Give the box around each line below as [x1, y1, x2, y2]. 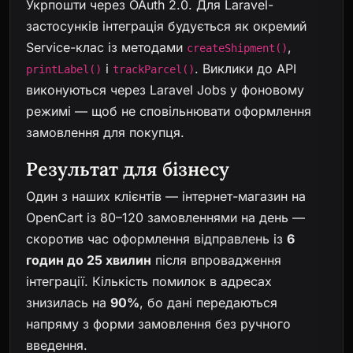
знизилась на [26, 294, 110, 310]
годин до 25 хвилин [26, 251, 151, 268]
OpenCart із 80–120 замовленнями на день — [26, 209, 305, 225]
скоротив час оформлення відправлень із [26, 230, 287, 247]
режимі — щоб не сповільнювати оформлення [26, 103, 311, 120]
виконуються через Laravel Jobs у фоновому [26, 82, 304, 98]
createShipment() [187, 42, 288, 55]
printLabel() [26, 63, 102, 76]
